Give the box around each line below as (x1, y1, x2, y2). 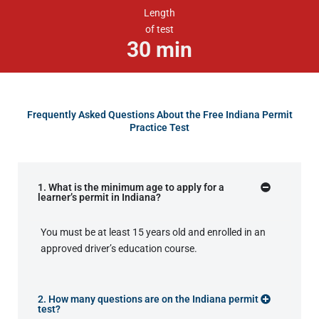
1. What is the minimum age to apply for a (38, 182, 224, 194)
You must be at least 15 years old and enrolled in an (41, 226, 266, 239)
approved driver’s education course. (41, 243, 197, 255)
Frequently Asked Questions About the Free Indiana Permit (26, 109, 293, 121)
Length (144, 7, 175, 19)
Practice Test (130, 122, 189, 134)
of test (145, 23, 174, 36)
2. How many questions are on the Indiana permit (38, 293, 258, 305)
